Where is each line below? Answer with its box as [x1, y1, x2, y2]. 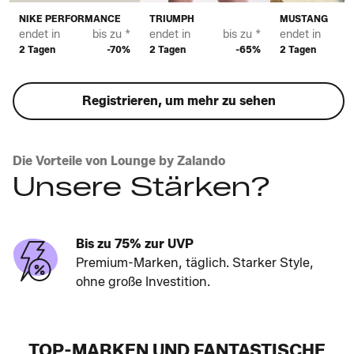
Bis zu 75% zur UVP [73, 235, 191, 251]
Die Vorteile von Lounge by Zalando [13, 153, 225, 168]
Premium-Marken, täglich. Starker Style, [73, 254, 311, 270]
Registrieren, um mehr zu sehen [81, 92, 276, 108]
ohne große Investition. [73, 273, 208, 289]
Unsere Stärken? [13, 169, 270, 203]
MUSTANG [279, 12, 328, 24]
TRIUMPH [149, 12, 194, 24]
